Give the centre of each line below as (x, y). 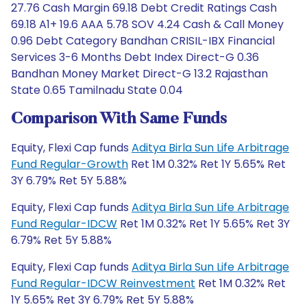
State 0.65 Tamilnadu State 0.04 (97, 90)
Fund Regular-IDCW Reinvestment (103, 283)
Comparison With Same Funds (119, 119)
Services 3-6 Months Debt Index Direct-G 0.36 (135, 57)
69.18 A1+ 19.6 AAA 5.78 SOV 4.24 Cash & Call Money (147, 24)
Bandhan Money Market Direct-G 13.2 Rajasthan (139, 74)
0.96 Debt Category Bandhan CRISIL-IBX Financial (143, 41)
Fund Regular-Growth (70, 164)
